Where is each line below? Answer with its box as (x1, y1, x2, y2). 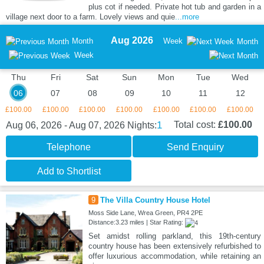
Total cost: (174, 120, 218, 130)
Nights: (127, 120, 157, 131)
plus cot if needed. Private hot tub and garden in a (88, 2, 261, 12)
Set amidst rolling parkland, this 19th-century (88, 232, 261, 241)
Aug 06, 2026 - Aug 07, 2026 (6, 120, 127, 131)
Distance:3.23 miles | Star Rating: (88, 219, 185, 226)
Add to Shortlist (37, 166, 101, 177)
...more (175, 12, 199, 22)
